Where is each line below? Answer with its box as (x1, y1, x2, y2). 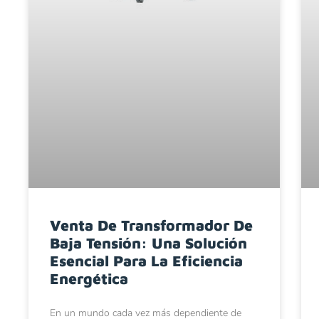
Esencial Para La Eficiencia (50, 251, 243, 269)
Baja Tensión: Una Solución (50, 234, 247, 251)
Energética (50, 269, 128, 287)
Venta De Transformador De (50, 216, 253, 234)
